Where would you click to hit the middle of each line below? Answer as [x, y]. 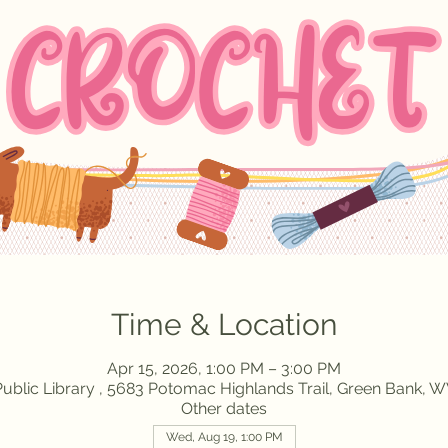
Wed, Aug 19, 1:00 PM [224, 437]
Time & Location [224, 325]
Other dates [224, 409]
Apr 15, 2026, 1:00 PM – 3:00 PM [224, 369]
